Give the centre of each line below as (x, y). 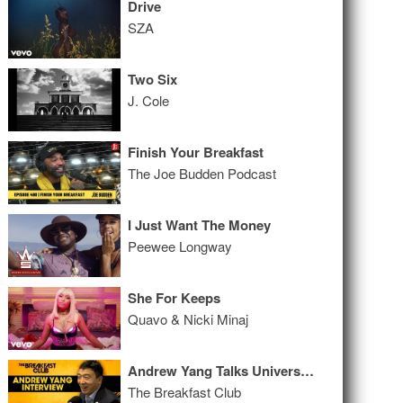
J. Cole (149, 100)
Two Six (153, 79)
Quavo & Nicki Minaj (188, 319)
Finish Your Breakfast (196, 152)
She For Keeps (175, 298)
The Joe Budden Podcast (202, 173)
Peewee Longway (180, 246)
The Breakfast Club (185, 392)
